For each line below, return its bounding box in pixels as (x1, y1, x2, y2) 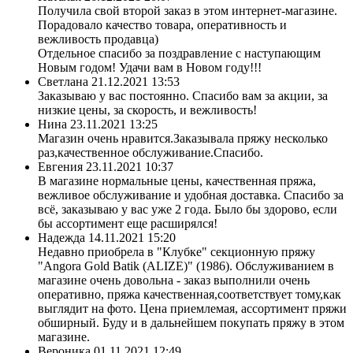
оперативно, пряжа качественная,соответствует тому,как (38, 287, 341, 301)
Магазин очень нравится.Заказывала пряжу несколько (38, 131, 328, 145)
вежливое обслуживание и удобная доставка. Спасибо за (38, 188, 344, 202)
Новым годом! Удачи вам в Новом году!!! (38, 60, 262, 74)
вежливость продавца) (38, 32, 158, 46)
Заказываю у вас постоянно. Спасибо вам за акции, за (38, 88, 328, 102)
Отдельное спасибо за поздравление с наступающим (38, 46, 321, 60)
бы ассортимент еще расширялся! (38, 216, 217, 230)
